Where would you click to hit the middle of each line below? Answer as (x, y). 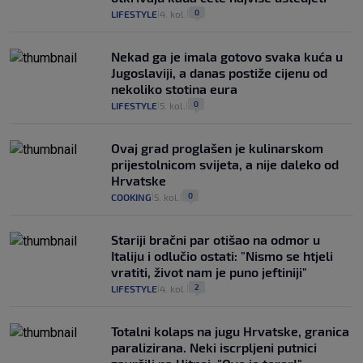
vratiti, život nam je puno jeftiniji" (209, 272)
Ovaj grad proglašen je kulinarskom (217, 148)
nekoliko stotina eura (174, 89)
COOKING (131, 197)
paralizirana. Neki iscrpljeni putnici (214, 348)
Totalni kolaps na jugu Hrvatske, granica (230, 331)
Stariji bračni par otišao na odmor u (216, 240)
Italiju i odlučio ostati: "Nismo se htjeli (222, 256)
